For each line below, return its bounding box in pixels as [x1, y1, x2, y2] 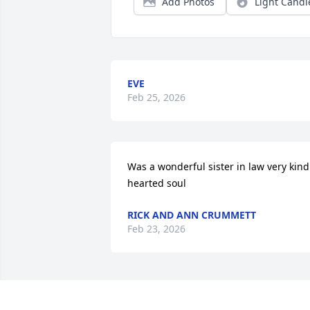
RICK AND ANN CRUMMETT [127, 208, 256, 221]
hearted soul [127, 176, 186, 190]
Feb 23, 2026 [127, 221, 185, 235]
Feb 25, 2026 [127, 90, 185, 104]
